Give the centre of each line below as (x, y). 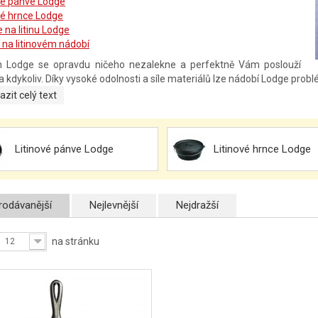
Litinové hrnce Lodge (263, 149)
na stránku (76, 241)
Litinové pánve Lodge (65, 149)
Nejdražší (197, 205)
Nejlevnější (114, 205)
